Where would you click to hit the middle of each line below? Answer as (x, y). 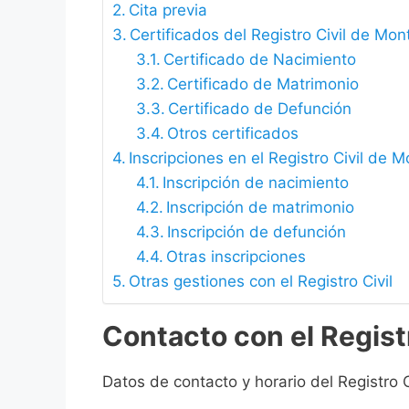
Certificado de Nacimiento (259, 60)
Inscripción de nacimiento (255, 183)
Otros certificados (232, 134)
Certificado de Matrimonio (262, 84)
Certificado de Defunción (259, 109)
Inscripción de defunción (256, 232)
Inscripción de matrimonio (260, 208)
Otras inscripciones (236, 257)
